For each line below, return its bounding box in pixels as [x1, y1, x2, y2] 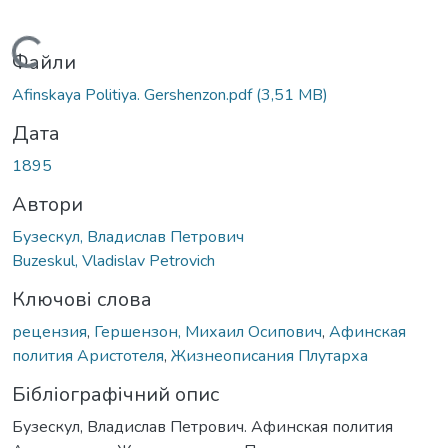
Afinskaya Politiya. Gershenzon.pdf [12, 83, 256, 106]
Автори [12, 190, 83, 218]
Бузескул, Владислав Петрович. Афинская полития [12, 415, 393, 438]
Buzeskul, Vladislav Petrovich [12, 249, 215, 272]
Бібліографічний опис [12, 380, 219, 408]
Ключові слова [12, 285, 152, 313]
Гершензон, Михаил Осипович [94, 320, 322, 343]
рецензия [12, 320, 87, 343]
